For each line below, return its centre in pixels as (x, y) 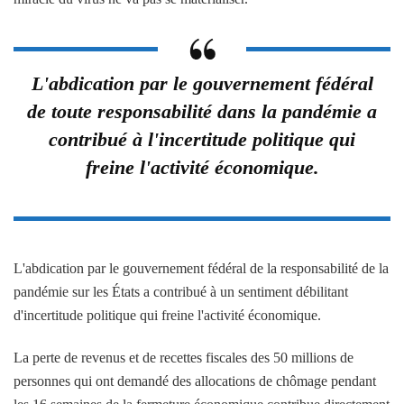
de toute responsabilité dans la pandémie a (202, 111)
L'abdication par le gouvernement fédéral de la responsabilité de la (201, 268)
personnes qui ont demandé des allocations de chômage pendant (195, 381)
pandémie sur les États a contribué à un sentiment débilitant (181, 291)
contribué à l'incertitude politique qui (202, 139)
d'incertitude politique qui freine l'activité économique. (167, 315)
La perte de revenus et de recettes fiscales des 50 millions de (184, 357)
